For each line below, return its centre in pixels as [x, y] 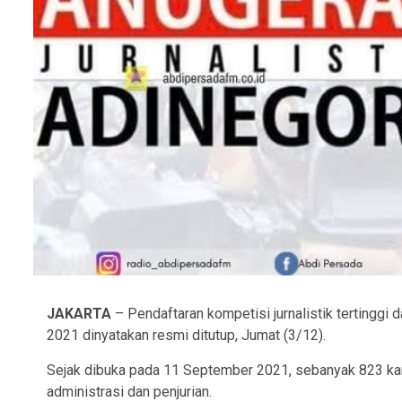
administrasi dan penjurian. [129, 391]
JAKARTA [79, 313]
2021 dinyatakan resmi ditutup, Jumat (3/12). [186, 335]
